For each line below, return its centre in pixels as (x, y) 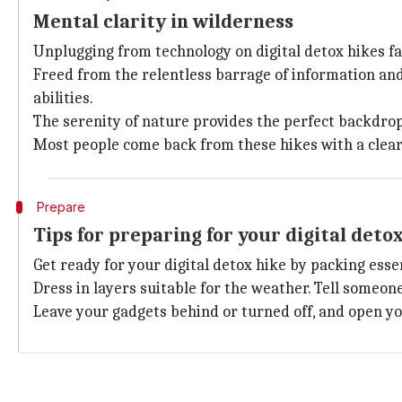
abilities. (63, 98)
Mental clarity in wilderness (163, 22)
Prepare (61, 207)
